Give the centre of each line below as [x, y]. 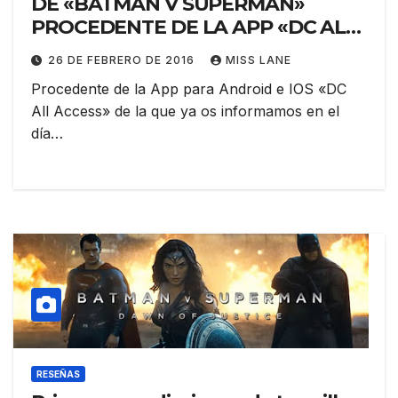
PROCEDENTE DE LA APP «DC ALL [195, 28]
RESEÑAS [58, 374]
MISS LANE [259, 60]
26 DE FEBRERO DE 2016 [123, 60]
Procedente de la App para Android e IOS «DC [189, 89]
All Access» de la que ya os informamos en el [185, 111]
